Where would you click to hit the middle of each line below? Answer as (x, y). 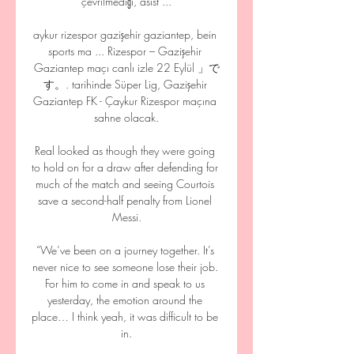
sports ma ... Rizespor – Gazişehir (125, 51)
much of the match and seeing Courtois (125, 184)
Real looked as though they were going (125, 151)
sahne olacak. (126, 117)
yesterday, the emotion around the (125, 300)
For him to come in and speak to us (125, 283)
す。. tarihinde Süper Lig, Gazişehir (125, 84)
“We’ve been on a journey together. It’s (125, 250)
